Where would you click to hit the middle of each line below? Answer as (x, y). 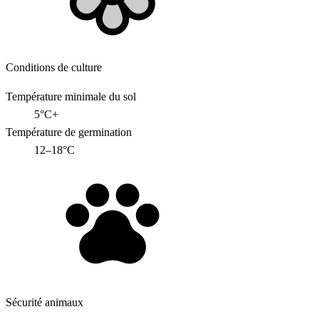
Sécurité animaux (45, 303)
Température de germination (69, 132)
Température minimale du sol (71, 97)
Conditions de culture (54, 68)
